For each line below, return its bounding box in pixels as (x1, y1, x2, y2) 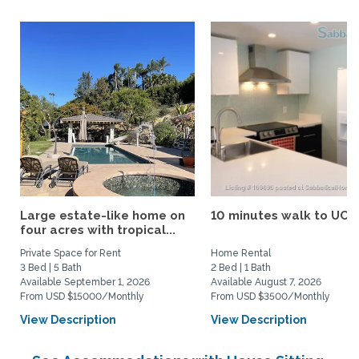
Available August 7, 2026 (211, 276, 321, 288)
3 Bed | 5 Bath (20, 262, 82, 273)
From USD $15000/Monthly (20, 291, 144, 302)
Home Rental (211, 248, 271, 259)
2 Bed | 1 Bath (211, 262, 271, 273)
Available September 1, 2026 (20, 276, 150, 288)
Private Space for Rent (20, 248, 121, 259)
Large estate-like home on (20, 208, 185, 223)
